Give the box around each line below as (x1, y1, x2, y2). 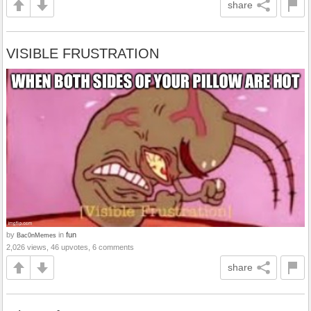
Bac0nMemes (17, 231, 56, 239)
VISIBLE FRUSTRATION (6, 46, 159, 62)
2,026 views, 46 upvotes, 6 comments (6, 243, 134, 252)
